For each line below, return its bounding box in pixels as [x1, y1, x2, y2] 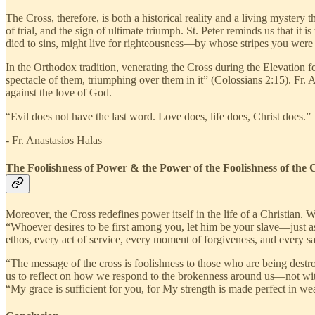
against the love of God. [6, 86, 112, 98]
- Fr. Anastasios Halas [6, 134, 102, 146]
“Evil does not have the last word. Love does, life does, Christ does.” [6, 110, 311, 122]
